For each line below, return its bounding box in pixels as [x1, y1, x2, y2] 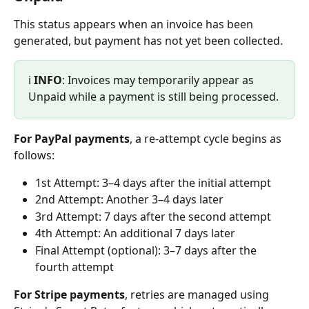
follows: [14, 147, 54, 163]
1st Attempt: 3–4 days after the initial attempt [35, 175, 271, 190]
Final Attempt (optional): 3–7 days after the [35, 242, 259, 258]
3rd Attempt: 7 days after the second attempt [35, 208, 271, 224]
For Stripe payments [14, 286, 125, 302]
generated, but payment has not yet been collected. [14, 32, 283, 48]
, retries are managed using [125, 286, 272, 302]
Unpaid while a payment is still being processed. [28, 88, 279, 104]
